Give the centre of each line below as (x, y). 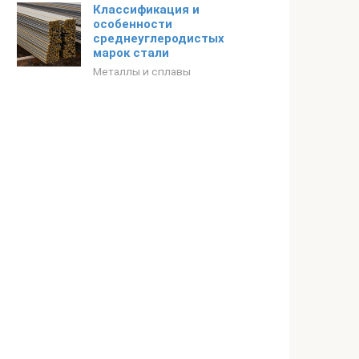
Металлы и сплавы (142, 71)
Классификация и (146, 10)
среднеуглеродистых (159, 38)
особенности (133, 24)
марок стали (131, 53)
